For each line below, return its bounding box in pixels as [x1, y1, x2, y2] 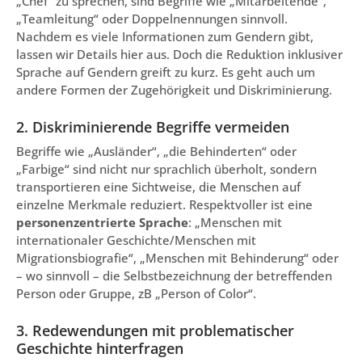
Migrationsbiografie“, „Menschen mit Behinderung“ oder [16, 249, 339, 266]
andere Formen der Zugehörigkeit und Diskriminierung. [16, 81, 332, 98]
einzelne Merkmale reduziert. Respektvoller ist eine [16, 196, 313, 213]
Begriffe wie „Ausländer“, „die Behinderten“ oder [16, 142, 297, 159]
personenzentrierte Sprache [16, 213, 188, 230]
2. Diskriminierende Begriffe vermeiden [16, 116, 289, 137]
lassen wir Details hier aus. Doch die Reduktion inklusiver [16, 45, 343, 62]
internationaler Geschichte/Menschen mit [16, 231, 256, 248]
